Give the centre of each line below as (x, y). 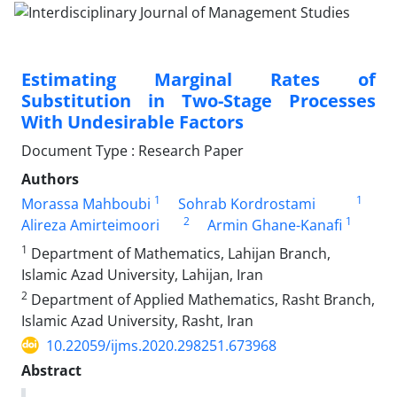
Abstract (51, 370)
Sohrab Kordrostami (247, 203)
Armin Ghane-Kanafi (274, 225)
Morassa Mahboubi (86, 203)
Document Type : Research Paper (132, 150)
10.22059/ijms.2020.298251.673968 (161, 345)
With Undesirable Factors (132, 121)
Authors (50, 179)
